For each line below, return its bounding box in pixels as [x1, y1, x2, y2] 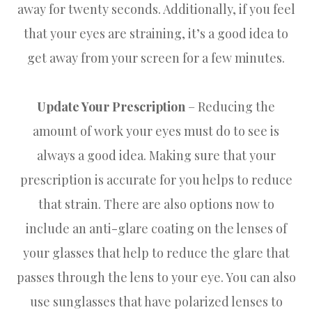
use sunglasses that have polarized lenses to [29, 292, 283, 310]
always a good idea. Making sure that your [36, 146, 276, 164]
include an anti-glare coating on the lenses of [25, 219, 287, 237]
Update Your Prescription [37, 97, 185, 115]
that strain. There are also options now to [38, 195, 274, 212]
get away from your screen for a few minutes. [27, 49, 285, 66]
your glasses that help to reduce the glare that [22, 244, 290, 261]
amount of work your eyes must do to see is [33, 122, 279, 139]
